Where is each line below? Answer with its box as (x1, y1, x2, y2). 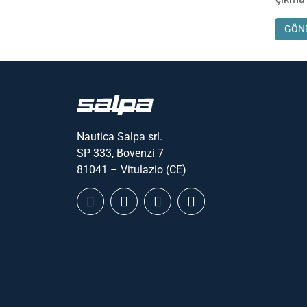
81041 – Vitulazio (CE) (77, 162, 186, 176)
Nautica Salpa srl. (77, 130, 162, 143)
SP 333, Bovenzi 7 (77, 146, 164, 160)
